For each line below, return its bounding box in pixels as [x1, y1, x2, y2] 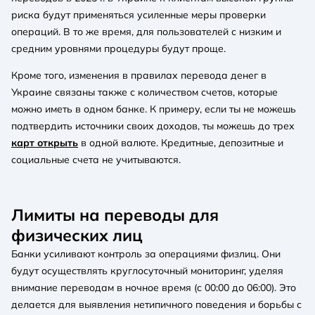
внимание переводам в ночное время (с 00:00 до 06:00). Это [11, 281, 296, 294]
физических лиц [11, 224, 143, 245]
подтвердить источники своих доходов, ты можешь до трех [11, 119, 295, 132]
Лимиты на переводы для [11, 204, 219, 225]
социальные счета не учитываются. [11, 153, 181, 166]
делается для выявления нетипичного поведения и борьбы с [11, 297, 302, 311]
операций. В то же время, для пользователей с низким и [11, 25, 281, 38]
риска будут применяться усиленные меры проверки [11, 8, 266, 21]
